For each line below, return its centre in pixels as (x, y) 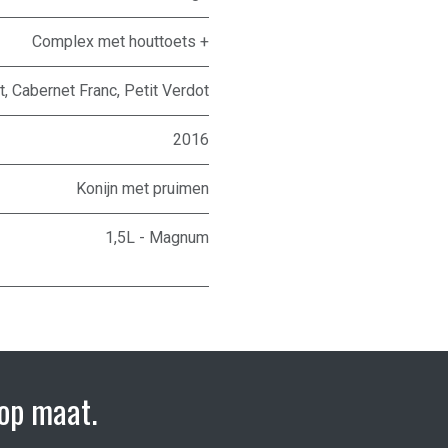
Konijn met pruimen (142, 189)
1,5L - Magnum (157, 238)
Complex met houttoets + (120, 42)
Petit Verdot (166, 91)
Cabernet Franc (64, 91)
